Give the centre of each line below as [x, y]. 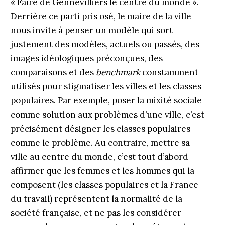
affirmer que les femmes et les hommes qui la [102, 171]
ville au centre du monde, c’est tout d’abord [99, 157]
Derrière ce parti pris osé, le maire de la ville [101, 16]
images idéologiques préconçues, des [86, 58]
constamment [169, 72]
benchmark [118, 72]
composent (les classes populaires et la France [104, 185]
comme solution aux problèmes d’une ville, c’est [107, 115]
